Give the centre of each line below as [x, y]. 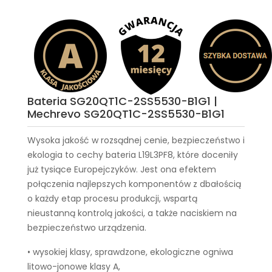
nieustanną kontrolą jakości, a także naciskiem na [132, 213]
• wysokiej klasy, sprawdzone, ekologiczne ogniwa [130, 252]
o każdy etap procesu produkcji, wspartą [112, 199]
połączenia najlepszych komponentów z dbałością [134, 184]
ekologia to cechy [66, 155]
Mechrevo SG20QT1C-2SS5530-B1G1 [126, 114]
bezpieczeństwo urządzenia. [87, 228]
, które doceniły [206, 155]
